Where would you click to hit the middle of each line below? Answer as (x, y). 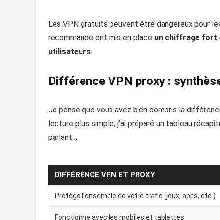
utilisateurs (69, 51)
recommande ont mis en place (101, 37)
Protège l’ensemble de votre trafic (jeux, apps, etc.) (135, 196)
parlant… (63, 137)
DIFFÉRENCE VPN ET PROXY (105, 175)
